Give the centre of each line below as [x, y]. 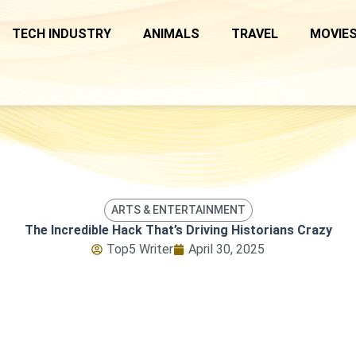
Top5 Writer [140, 249]
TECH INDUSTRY [62, 34]
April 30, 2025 [226, 249]
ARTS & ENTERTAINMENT [178, 209]
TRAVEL [255, 34]
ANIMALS [171, 34]
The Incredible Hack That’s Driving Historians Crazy [178, 230]
